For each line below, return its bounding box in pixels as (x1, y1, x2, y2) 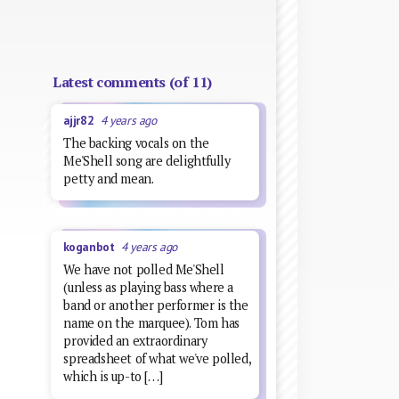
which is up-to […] (63, 368, 163, 386)
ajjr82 (62, 111, 101, 128)
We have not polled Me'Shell (63, 261, 224, 279)
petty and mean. (63, 169, 154, 187)
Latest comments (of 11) (52, 71, 212, 92)
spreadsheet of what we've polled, (63, 350, 251, 368)
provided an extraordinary (63, 332, 208, 350)
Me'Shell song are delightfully (63, 151, 231, 169)
